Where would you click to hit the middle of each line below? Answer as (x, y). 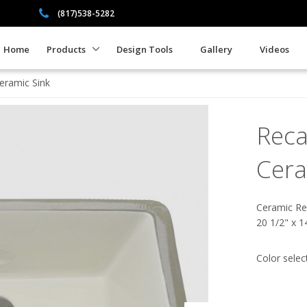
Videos (275, 49)
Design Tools (145, 49)
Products (66, 49)
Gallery (217, 49)
